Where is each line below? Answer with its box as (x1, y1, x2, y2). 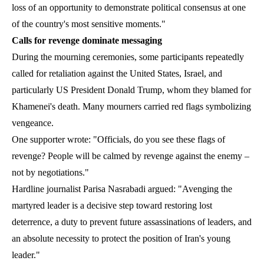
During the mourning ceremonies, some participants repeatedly (12, 51, 244, 62)
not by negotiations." (12, 167, 89, 177)
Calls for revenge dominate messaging (12, 35, 162, 45)
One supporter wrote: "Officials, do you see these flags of (12, 134, 225, 144)
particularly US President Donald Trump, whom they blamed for (12, 84, 251, 95)
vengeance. (12, 117, 54, 128)
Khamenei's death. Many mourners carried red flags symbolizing (12, 101, 251, 111)
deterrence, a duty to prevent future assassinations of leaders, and (12, 216, 252, 227)
